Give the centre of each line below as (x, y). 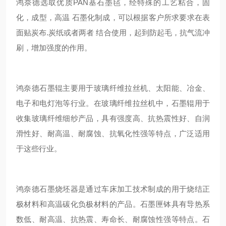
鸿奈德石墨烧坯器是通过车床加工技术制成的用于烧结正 (113, 189)
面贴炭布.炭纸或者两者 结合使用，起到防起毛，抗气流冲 (113, 33)
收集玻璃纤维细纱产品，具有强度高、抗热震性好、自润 (113, 118)
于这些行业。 (39, 149)
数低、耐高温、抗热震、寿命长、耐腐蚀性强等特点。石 (113, 219)
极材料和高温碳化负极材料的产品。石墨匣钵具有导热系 (113, 204)
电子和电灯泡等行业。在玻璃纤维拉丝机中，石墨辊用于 (113, 103)
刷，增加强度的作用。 (54, 48)
